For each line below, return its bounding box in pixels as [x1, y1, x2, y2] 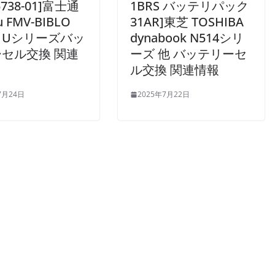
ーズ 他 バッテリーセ [130, 45, 247, 63]
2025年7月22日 [137, 89, 190, 100]
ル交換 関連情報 [130, 61, 219, 79]
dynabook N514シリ [130, 29, 244, 47]
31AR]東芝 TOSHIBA [130, 14, 244, 31]
